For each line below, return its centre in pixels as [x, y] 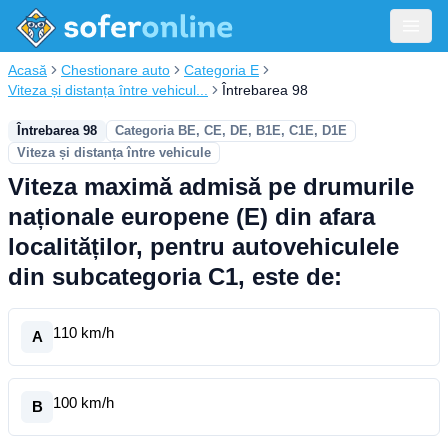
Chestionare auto [115, 70]
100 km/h [83, 402]
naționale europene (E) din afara [191, 216]
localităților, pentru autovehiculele [203, 246]
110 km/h [83, 332]
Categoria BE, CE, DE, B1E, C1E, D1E [231, 130]
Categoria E [221, 70]
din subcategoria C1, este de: [175, 276]
